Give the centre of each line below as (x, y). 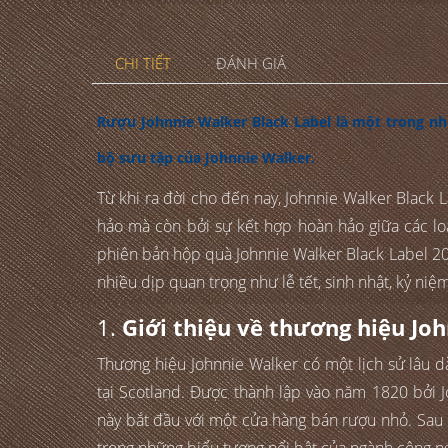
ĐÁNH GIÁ (251, 64)
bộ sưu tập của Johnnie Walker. (206, 158)
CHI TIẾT (142, 64)
